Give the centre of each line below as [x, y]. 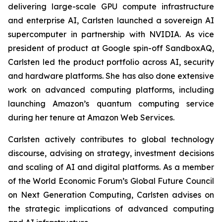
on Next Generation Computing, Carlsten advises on [111, 195]
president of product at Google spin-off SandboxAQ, [111, 48]
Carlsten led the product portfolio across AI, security [111, 62]
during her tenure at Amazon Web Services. [91, 117]
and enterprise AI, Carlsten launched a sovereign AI [111, 20]
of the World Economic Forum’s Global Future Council [111, 181]
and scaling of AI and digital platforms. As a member [111, 167]
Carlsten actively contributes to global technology [111, 139]
